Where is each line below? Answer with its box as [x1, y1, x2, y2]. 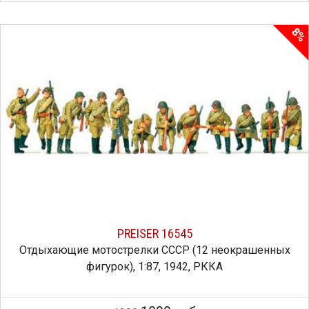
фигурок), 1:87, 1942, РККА [86, 260, 223, 273]
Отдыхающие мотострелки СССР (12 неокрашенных [19, 243, 290, 257]
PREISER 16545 [117, 226, 192, 241]
